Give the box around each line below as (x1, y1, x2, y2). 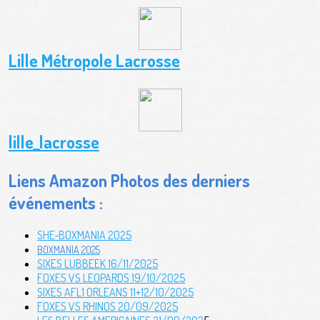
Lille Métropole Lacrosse (9, 49, 180, 71)
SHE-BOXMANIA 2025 (37, 227, 131, 242)
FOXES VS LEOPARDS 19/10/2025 (37, 270, 185, 285)
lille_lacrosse (9, 130, 99, 153)
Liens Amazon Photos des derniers (9, 169, 250, 191)
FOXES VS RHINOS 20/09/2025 (37, 299, 178, 314)
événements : (9, 191, 103, 214)
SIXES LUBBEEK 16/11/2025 (37, 256, 158, 271)
